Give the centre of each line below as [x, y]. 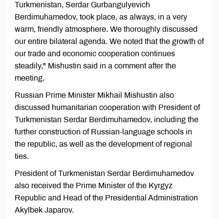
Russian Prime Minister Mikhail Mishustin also [94, 95]
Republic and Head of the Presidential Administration [106, 198]
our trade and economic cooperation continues [95, 54]
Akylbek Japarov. [44, 210]
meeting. [30, 78]
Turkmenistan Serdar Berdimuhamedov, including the [107, 120]
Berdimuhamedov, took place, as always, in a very [101, 17]
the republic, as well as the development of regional [103, 144]
